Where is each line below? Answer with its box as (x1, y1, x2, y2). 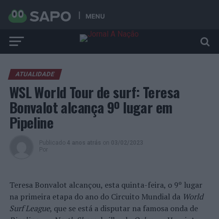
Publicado (39, 139, 66, 146)
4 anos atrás (66, 139, 101, 146)
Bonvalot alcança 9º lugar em (9, 97, 173, 117)
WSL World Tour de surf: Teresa (9, 82, 180, 102)
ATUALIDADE (14, 70, 55, 78)
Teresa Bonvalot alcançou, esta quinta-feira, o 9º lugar (9, 179, 202, 190)
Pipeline (9, 112, 54, 132)
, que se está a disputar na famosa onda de (49, 203, 198, 214)
